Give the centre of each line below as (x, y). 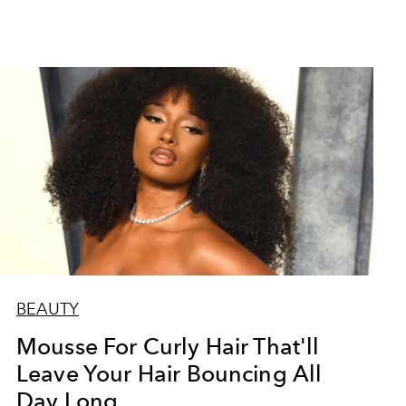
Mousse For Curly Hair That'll (168, 346)
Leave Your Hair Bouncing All (169, 373)
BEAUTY (47, 309)
